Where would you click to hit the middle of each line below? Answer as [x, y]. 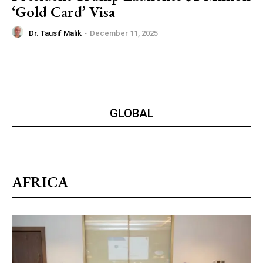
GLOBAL [131, 114]
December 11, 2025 [124, 33]
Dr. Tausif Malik [55, 33]
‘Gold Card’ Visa [63, 12]
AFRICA [40, 182]
